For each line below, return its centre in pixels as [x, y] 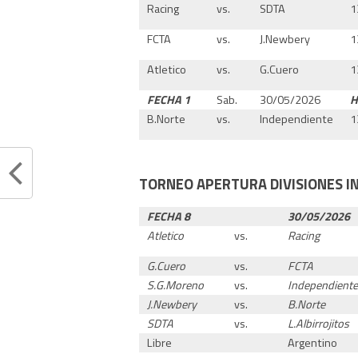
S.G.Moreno [176, 285]
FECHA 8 [169, 216]
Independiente [297, 119]
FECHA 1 [169, 99]
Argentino [313, 342]
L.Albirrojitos [319, 323]
